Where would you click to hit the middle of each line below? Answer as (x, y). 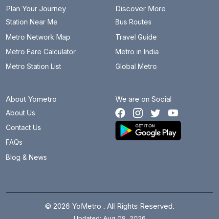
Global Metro (136, 66)
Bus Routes (133, 22)
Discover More (141, 8)
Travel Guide (136, 37)
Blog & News (26, 157)
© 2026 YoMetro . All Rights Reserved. (109, 206)
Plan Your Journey (36, 8)
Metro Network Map (38, 37)
